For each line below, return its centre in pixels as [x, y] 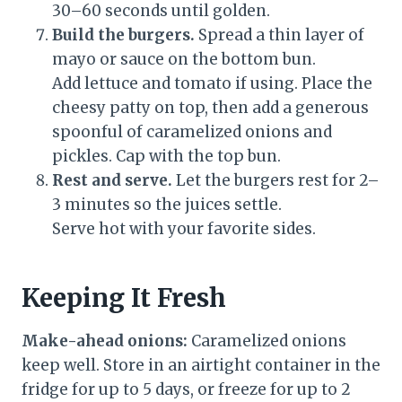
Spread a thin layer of [280, 35]
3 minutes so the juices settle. [167, 205]
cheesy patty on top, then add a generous [210, 108]
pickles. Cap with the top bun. [166, 157]
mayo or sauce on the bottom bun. [184, 60]
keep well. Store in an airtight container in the [201, 366]
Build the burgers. [123, 35]
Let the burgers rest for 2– [276, 181]
